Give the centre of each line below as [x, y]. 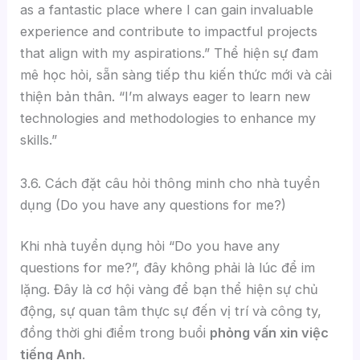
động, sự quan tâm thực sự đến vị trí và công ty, [171, 311]
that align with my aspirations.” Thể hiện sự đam [170, 53]
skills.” [39, 140]
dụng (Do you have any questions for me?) [153, 205]
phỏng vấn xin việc [270, 333]
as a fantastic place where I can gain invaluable [167, 10]
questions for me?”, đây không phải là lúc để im [168, 268]
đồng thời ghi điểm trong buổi [115, 333]
